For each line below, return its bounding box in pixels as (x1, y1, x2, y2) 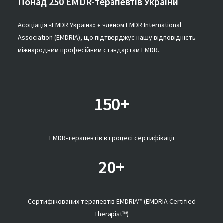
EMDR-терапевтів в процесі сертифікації (49, 133, 174, 142)
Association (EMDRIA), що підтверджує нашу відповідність (17, 32, 196, 42)
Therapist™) (94, 209, 129, 218)
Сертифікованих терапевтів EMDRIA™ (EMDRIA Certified (27, 196, 196, 206)
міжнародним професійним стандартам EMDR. (17, 45, 159, 54)
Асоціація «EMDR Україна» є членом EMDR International (17, 20, 181, 29)
